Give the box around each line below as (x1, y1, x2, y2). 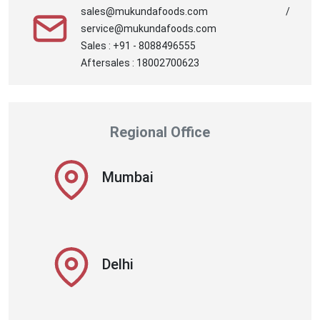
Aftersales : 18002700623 (81, 56, 199, 69)
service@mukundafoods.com (81, 22, 216, 34)
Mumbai (102, 168, 154, 186)
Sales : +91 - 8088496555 (81, 39, 196, 51)
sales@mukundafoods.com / (81, 5, 290, 17)
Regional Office (110, 123, 210, 141)
